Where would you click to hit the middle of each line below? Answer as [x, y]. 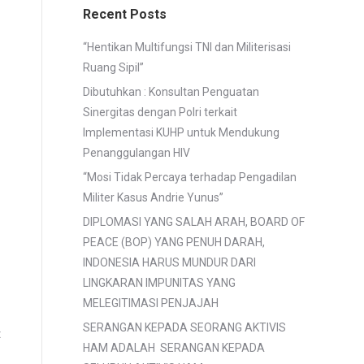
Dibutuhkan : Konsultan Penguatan [171, 92]
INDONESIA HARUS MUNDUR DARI [169, 262]
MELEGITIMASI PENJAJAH [151, 303]
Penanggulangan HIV [136, 153]
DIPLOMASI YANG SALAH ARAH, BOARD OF [194, 222]
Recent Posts [125, 14]
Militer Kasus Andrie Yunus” [153, 197]
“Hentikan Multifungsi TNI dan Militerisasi [187, 47]
